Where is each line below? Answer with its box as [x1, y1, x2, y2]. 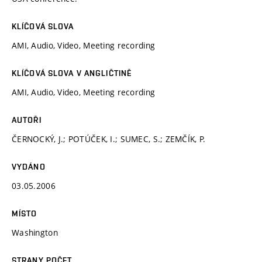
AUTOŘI [12, 115, 42, 125]
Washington [12, 226, 58, 238]
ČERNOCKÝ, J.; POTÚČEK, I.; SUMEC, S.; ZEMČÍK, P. [12, 133, 206, 144]
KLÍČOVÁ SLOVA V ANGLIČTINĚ [12, 68, 132, 78]
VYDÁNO [12, 161, 46, 171]
